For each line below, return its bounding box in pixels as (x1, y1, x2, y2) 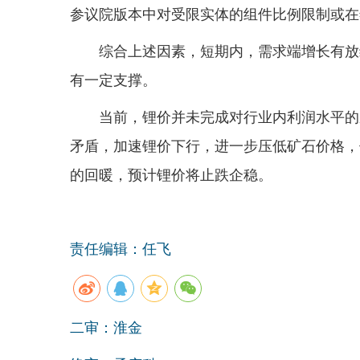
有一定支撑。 (70, 72, 157, 88)
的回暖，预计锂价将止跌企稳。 (70, 166, 272, 183)
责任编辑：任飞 (70, 240, 171, 257)
